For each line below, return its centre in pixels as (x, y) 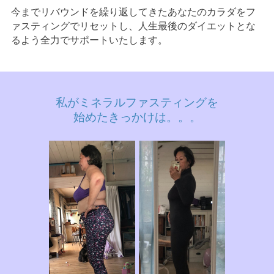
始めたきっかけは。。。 (137, 118)
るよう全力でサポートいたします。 (89, 40)
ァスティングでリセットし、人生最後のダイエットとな (133, 26)
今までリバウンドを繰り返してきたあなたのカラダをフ (133, 12)
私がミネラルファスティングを (137, 103)
